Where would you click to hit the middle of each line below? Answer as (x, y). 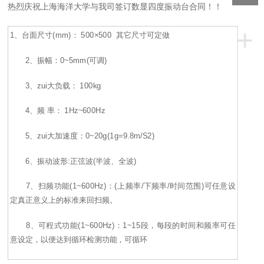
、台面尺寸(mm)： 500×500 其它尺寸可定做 (92, 35)
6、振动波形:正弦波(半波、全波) (74, 161)
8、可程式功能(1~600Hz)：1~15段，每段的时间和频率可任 (123, 225)
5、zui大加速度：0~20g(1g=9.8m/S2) (82, 136)
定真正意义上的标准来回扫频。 (64, 200)
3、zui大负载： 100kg (56, 85)
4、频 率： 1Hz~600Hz (58, 111)
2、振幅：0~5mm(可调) (59, 60)
